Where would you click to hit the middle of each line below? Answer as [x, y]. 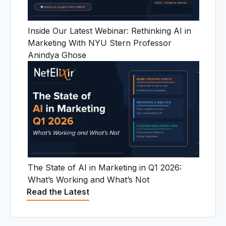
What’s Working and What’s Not [89, 179]
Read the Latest [58, 191]
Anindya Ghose [57, 55]
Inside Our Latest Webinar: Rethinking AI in [109, 31]
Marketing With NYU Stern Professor [100, 43]
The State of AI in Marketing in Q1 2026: [105, 167]
